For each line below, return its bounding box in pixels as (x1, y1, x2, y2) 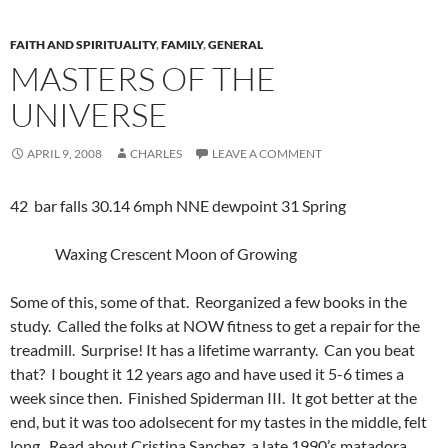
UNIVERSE (10, 93, 168, 135)
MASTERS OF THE (10, 57, 276, 99)
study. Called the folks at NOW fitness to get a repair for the (10, 315, 420, 335)
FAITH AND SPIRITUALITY (10, 36, 156, 52)
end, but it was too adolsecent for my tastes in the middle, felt (10, 411, 427, 431)
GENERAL (208, 36, 263, 52)
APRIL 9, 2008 (27, 145, 102, 161)
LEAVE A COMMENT (212, 145, 322, 161)
